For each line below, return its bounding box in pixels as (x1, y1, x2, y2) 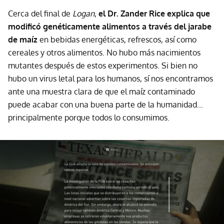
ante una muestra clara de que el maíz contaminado (8, 86, 195, 96)
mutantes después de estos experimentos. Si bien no (8, 60, 197, 70)
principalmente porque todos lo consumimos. (8, 112, 169, 122)
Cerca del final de (8, 8, 72, 18)
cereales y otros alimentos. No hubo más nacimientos (8, 47, 200, 57)
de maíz (8, 34, 37, 44)
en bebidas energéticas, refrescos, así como (37, 34, 196, 44)
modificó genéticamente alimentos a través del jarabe (8, 21, 211, 31)
